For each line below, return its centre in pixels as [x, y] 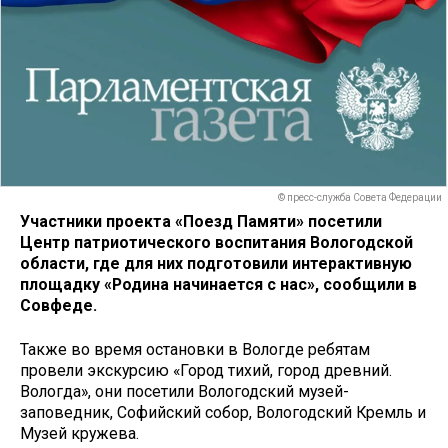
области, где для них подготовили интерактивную [216, 263]
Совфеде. [58, 305]
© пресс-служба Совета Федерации [360, 198]
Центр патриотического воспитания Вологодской [216, 242]
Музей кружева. [79, 434]
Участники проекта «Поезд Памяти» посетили [201, 221]
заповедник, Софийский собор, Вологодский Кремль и [223, 413]
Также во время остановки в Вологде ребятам [195, 350]
